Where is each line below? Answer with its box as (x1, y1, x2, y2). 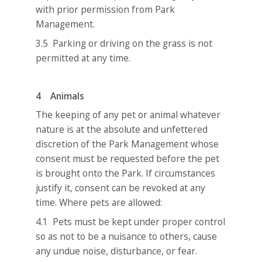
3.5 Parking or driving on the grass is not (36, 36, 213, 50)
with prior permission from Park (36, 3, 175, 16)
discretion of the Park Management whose (36, 137, 219, 151)
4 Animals (36, 89, 85, 102)
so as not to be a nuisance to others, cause (36, 229, 218, 243)
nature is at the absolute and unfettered (36, 123, 208, 136)
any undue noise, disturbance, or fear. (36, 244, 198, 257)
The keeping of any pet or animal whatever (36, 108, 221, 122)
